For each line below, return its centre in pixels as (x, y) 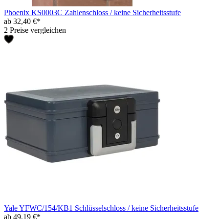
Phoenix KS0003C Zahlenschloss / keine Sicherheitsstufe (92, 12)
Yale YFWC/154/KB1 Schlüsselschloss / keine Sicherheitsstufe (101, 208)
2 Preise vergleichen (35, 30)
